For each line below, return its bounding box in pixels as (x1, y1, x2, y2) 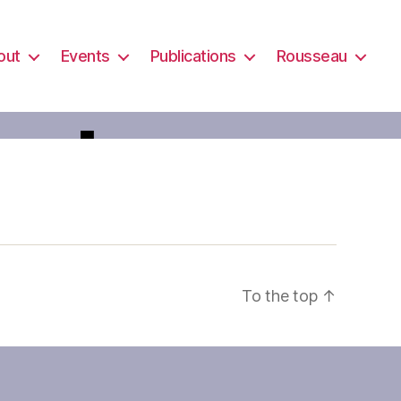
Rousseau (276, 47, 347, 65)
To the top (242, 286, 322, 305)
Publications (149, 47, 236, 65)
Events (60, 47, 110, 65)
